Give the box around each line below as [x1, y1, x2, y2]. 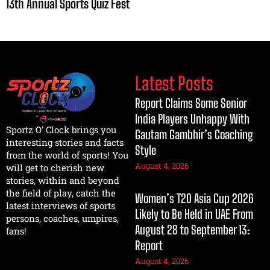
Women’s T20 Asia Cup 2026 [135, 191, 254, 206]
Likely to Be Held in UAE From [135, 207, 253, 222]
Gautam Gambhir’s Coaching [135, 127, 253, 142]
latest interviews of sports [6, 199, 115, 212]
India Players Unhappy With [135, 111, 250, 127]
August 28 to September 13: [135, 222, 250, 237]
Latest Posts [135, 72, 213, 95]
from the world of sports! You [6, 149, 128, 162]
